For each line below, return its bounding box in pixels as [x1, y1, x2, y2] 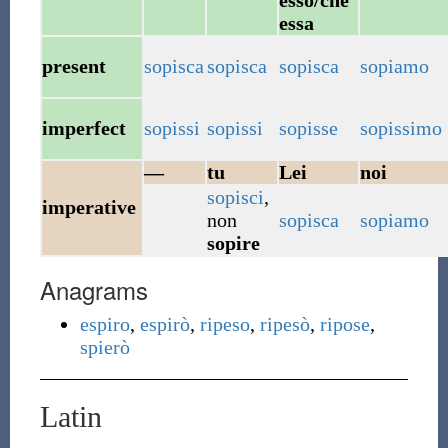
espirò [139, 313, 190, 335]
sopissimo [359, 117, 442, 139]
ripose [319, 313, 370, 335]
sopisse [278, 117, 338, 139]
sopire [206, 232, 260, 254]
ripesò [259, 313, 310, 335]
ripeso [199, 313, 250, 335]
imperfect [41, 117, 126, 139]
